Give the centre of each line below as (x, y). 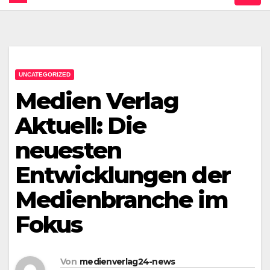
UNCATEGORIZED (45, 74)
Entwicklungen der (123, 175)
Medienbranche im (121, 200)
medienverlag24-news (127, 262)
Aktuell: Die (81, 126)
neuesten (68, 150)
